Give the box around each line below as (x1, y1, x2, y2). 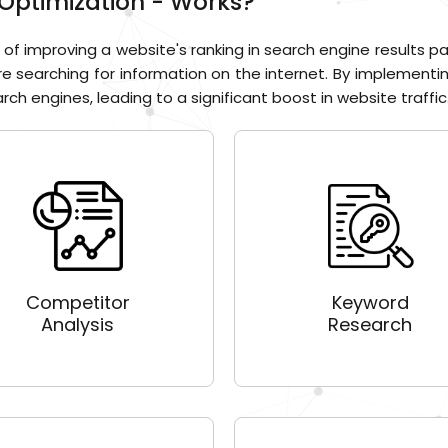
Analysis (41, 312, 115, 338)
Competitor (25, 290, 130, 316)
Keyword (331, 290, 409, 316)
